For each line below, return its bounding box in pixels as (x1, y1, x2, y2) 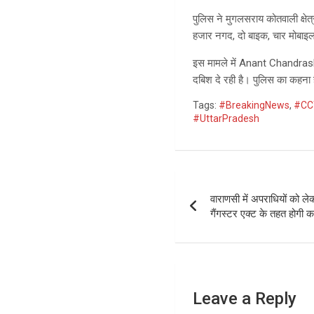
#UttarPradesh (193, 113, 260, 125)
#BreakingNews (219, 100, 290, 111)
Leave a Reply (193, 289, 297, 309)
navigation (175, 200, 280, 227)
